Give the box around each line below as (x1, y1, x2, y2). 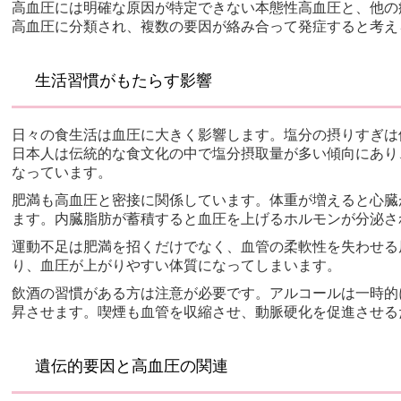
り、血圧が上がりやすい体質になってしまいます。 (12, 257, 342, 273)
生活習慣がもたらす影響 (35, 71, 213, 90)
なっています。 (12, 164, 113, 180)
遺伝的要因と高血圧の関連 (35, 356, 229, 375)
